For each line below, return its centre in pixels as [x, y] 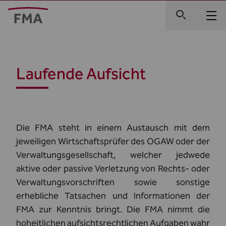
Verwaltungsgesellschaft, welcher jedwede [113, 155]
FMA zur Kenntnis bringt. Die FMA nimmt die [113, 209]
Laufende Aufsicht [81, 74]
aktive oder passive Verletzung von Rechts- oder [113, 168]
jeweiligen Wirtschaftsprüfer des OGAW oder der [113, 141]
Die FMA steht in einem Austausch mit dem [113, 128]
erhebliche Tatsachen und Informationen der [113, 196]
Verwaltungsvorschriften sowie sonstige [113, 182]
